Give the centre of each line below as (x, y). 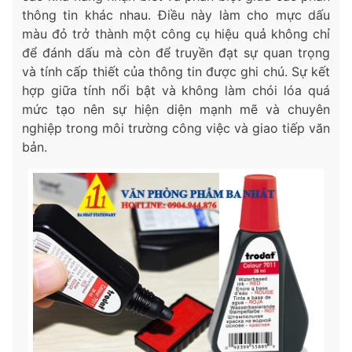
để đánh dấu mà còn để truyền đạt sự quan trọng (176, 53)
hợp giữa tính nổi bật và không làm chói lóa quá (176, 91)
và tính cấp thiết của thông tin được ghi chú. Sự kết (176, 72)
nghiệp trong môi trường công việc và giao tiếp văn (176, 128)
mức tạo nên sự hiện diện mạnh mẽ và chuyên (176, 110)
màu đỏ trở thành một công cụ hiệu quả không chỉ (176, 34)
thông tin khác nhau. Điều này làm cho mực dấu (176, 15)
